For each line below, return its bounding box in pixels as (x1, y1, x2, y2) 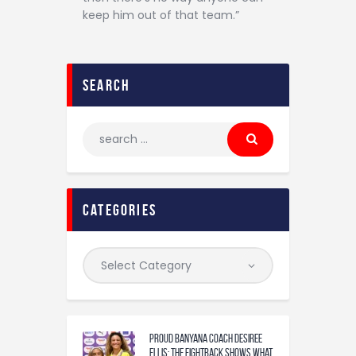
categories (83, 201, 157, 219)
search (83, 75, 131, 94)
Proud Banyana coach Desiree (149, 332, 262, 346)
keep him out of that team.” (83, 6, 239, 23)
